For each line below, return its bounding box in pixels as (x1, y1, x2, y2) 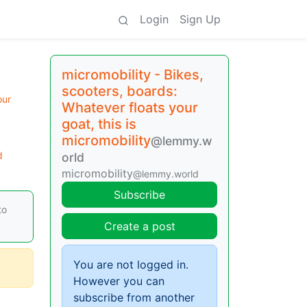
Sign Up (180, 12, 221, 26)
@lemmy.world (133, 168, 199, 180)
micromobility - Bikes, (62, 66, 204, 83)
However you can (73, 274, 164, 288)
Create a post (103, 219, 175, 233)
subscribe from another (73, 291, 195, 304)
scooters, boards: (62, 83, 177, 99)
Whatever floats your (62, 99, 198, 116)
